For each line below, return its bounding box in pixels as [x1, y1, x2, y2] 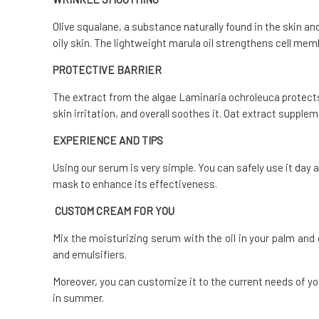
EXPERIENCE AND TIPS [53, 134, 163, 147]
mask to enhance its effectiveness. [53, 177, 217, 191]
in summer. [53, 291, 106, 305]
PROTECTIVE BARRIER [53, 63, 162, 77]
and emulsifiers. [53, 248, 127, 261]
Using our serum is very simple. [53, 161, 196, 174]
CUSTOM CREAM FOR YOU [53, 204, 174, 218]
